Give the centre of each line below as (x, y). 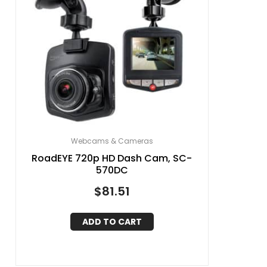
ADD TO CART (112, 222)
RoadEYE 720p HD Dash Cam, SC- (112, 158)
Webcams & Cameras (112, 141)
